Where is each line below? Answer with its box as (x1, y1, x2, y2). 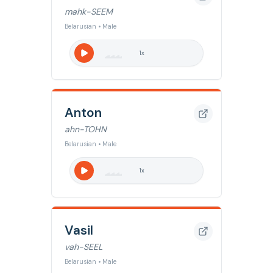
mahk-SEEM (65, 6, 113, 17)
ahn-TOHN (65, 124, 107, 135)
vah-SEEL (65, 241, 102, 252)
